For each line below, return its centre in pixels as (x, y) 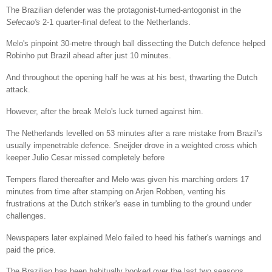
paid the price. (31, 250)
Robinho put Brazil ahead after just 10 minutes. (89, 56)
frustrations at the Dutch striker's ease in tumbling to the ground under (129, 203)
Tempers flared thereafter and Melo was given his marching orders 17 (127, 179)
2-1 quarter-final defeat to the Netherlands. (115, 22)
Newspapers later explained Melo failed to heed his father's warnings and (134, 237)
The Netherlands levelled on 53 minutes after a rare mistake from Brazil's (134, 133)
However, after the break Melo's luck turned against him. (105, 112)
